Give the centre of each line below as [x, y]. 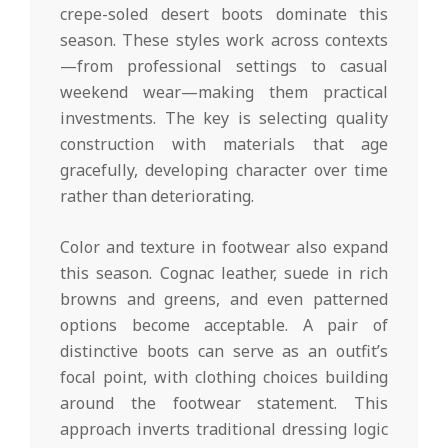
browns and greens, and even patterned [224, 299]
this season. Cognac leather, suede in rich [224, 273]
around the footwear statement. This [224, 403]
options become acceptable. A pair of [224, 325]
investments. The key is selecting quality [224, 118]
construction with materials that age [224, 144]
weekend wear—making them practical [224, 92]
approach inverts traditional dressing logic [224, 429]
